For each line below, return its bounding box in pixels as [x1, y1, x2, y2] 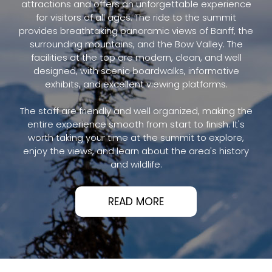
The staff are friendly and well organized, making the [19, 104, 253, 117]
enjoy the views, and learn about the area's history [23, 144, 249, 157]
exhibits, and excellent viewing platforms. [44, 77, 228, 90]
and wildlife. [110, 157, 162, 171]
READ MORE [108, 194, 164, 209]
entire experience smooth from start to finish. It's [27, 117, 245, 131]
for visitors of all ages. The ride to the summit [36, 10, 236, 24]
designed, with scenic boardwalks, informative [33, 64, 239, 77]
